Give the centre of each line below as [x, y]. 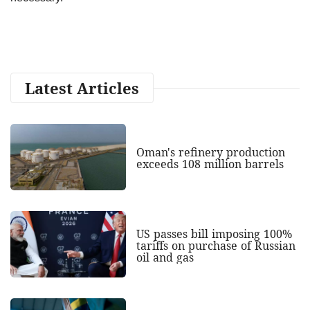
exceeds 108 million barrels [210, 164]
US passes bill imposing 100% [214, 234]
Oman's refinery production [210, 153]
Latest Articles [82, 88]
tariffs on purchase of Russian [216, 245]
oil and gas [165, 257]
